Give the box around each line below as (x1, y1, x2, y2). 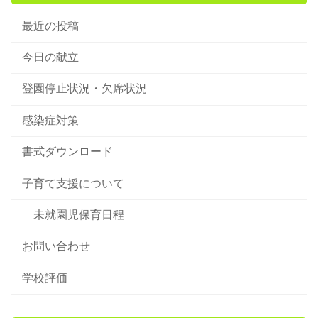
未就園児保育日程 (33, 208, 124, 221)
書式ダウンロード (22, 146, 113, 158)
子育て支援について (22, 177, 124, 190)
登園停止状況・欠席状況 (22, 82, 147, 95)
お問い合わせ (22, 240, 90, 253)
